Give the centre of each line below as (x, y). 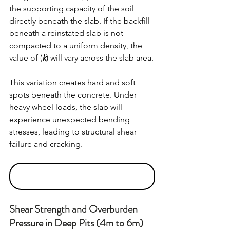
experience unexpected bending (71, 120)
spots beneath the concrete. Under (74, 95)
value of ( (26, 58)
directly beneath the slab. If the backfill (81, 21)
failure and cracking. (46, 144)
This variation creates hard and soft (73, 83)
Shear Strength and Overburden (74, 209)
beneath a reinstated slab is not (67, 33)
